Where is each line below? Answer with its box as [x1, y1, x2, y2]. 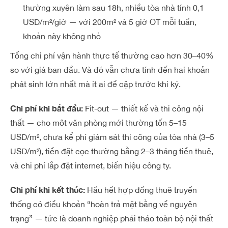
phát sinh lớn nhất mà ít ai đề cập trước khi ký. [10, 79, 181, 89]
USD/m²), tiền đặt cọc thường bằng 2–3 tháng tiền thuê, [10, 147, 213, 156]
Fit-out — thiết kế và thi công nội [83, 104, 204, 113]
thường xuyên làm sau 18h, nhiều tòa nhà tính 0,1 [23, 3, 204, 12]
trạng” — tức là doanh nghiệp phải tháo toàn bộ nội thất [10, 214, 213, 223]
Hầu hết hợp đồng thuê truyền [85, 185, 197, 194]
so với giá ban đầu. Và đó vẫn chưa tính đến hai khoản [10, 65, 210, 74]
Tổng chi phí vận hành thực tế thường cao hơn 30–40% [10, 51, 214, 60]
